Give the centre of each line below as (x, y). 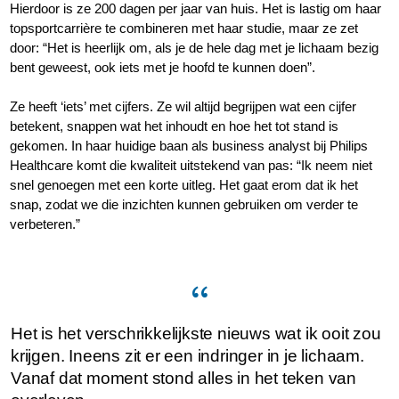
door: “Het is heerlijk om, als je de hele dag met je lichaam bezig (195, 48)
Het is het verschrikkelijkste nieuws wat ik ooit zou (196, 334)
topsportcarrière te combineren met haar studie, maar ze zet (184, 28)
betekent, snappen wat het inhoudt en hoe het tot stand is (175, 126)
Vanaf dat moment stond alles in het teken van (183, 379)
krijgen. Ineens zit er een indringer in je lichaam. (187, 356)
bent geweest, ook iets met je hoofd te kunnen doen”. (165, 68)
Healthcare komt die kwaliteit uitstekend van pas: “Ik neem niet (191, 166)
